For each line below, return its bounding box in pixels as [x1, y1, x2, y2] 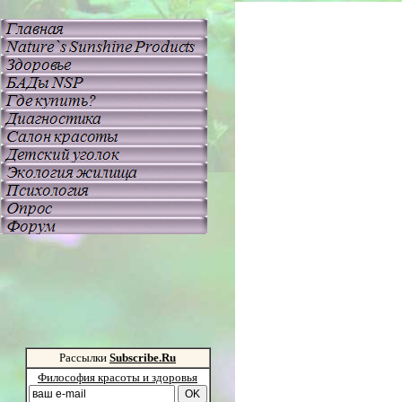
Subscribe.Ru [109, 351, 176, 364]
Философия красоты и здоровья [38, 371, 197, 384]
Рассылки [59, 351, 109, 364]
